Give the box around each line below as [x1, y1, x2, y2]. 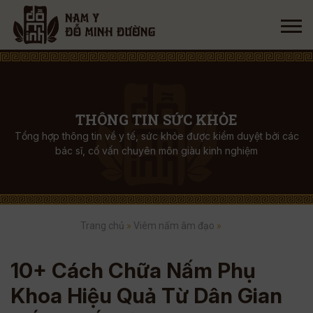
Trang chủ [80, 220, 124, 231]
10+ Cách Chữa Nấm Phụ [10, 258, 256, 283]
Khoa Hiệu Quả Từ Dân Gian [10, 283, 282, 308]
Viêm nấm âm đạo [133, 220, 214, 231]
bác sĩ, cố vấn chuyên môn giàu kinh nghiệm [55, 145, 258, 156]
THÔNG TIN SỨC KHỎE [75, 110, 238, 129]
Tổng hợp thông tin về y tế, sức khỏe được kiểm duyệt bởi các [14, 130, 299, 142]
